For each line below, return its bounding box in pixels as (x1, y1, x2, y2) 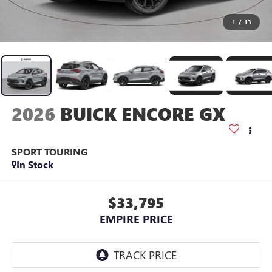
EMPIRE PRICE (99, 211, 173, 226)
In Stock (16, 158, 53, 171)
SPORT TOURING (11, 145, 87, 158)
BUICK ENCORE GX (59, 101, 225, 126)
